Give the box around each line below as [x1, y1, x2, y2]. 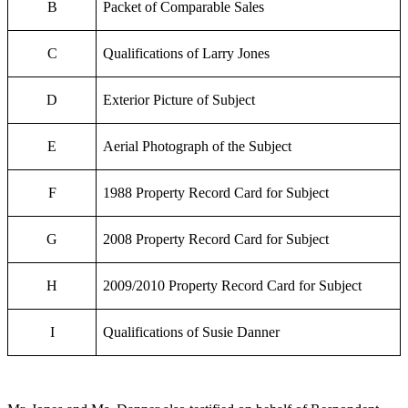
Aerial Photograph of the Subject [103, 138, 292, 155]
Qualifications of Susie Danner [103, 324, 280, 341]
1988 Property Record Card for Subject [103, 185, 330, 201]
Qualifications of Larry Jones [103, 46, 270, 62]
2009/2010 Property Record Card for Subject [103, 278, 362, 294]
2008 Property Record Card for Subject [103, 231, 330, 248]
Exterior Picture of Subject [103, 92, 256, 108]
